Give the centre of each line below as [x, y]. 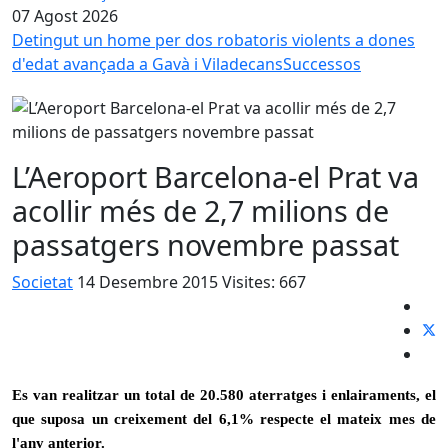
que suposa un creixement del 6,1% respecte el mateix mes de [224, 419]
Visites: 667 [264, 282]
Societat [42, 282]
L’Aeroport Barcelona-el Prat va [215, 176]
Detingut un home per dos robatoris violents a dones [213, 40]
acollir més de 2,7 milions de [200, 210]
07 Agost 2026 [65, 16]
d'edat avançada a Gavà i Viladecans [147, 64]
